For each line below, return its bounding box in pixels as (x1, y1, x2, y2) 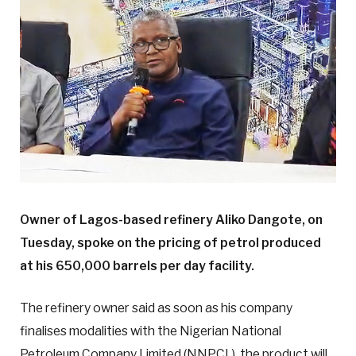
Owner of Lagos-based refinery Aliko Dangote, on (20, 212, 323, 228)
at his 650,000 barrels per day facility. (20, 258, 254, 274)
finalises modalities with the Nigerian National (20, 323, 281, 339)
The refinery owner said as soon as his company (20, 300, 292, 316)
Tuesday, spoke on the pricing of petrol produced (20, 235, 321, 251)
